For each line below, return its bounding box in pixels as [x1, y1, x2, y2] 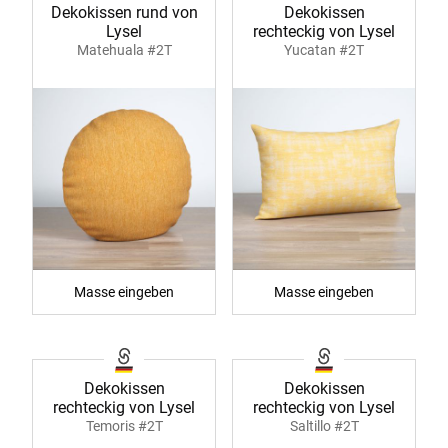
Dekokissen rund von [50, 3, 198, 23]
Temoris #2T [85, 418, 163, 435]
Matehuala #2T [76, 42, 172, 59]
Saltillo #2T [289, 418, 359, 435]
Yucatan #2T [284, 42, 364, 59]
